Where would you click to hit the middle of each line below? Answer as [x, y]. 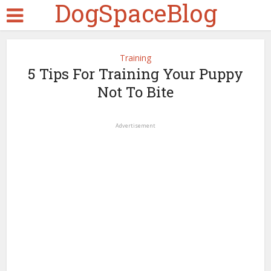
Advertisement [135, 126]
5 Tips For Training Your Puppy [135, 74]
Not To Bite [135, 92]
